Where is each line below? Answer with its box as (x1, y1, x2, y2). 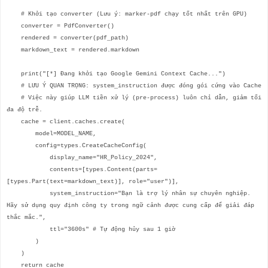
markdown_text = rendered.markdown (7, 46, 139, 53)
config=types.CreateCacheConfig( (7, 142, 147, 149)
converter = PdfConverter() (7, 22, 114, 29)
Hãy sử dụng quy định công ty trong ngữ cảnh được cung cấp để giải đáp (7, 202, 254, 209)
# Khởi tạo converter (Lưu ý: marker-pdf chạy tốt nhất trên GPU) (7, 10, 247, 17)
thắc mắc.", (7, 214, 46, 221)
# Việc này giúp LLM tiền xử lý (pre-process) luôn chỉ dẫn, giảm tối (7, 94, 261, 101)
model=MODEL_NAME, (7, 130, 96, 137)
